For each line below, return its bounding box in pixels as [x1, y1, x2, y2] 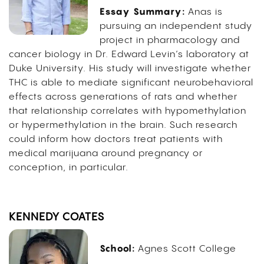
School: [99, 242, 135, 255]
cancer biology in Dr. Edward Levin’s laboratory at [9, 49, 249, 60]
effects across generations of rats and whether [9, 92, 237, 103]
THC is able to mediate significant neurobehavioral [9, 78, 253, 88]
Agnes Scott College [137, 244, 236, 255]
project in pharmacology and [99, 35, 240, 46]
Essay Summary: [99, 5, 185, 18]
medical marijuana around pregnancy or [9, 148, 203, 159]
